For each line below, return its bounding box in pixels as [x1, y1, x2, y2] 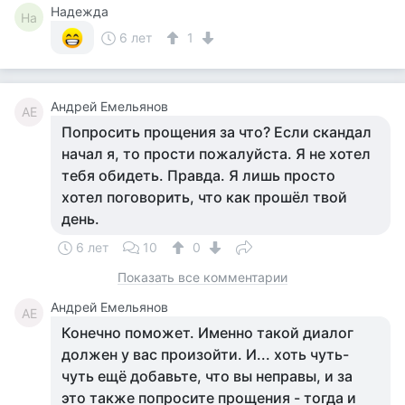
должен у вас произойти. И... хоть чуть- [61, 345, 349, 363]
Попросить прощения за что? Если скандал [61, 123, 372, 141]
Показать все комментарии [118, 269, 287, 285]
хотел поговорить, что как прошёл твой [61, 188, 347, 206]
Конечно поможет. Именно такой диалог [61, 324, 353, 342]
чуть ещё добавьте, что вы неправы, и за [61, 367, 353, 385]
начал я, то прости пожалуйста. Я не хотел [61, 145, 371, 163]
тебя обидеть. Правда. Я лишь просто [61, 166, 335, 184]
